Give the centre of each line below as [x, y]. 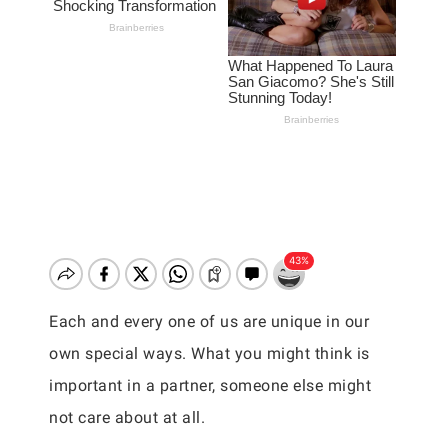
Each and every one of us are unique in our [209, 321]
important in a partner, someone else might [210, 385]
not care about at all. [127, 417]
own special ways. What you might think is [209, 353]
